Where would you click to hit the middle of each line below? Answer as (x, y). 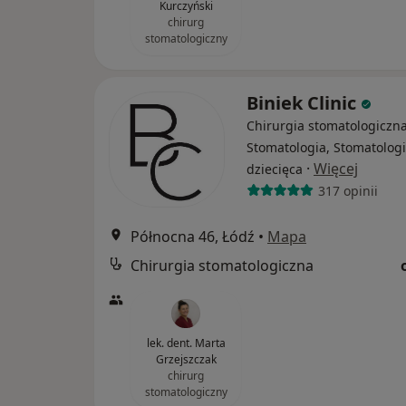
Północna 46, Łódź (193, 237)
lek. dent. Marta (186, 343)
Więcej (336, 169)
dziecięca (275, 169)
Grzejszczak (186, 360)
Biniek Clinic (304, 103)
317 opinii (348, 190)
